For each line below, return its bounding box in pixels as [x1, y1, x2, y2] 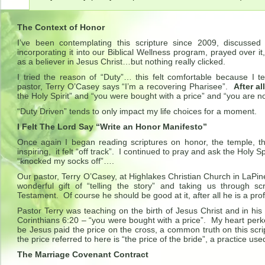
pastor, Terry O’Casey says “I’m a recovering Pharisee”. [17, 82, 234, 92]
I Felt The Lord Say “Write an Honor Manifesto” [17, 122, 207, 132]
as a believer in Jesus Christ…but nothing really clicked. [17, 57, 225, 67]
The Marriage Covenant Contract [17, 250, 148, 260]
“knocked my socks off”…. [17, 156, 114, 166]
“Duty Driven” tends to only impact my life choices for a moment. [17, 106, 257, 117]
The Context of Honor [17, 22, 105, 33]
